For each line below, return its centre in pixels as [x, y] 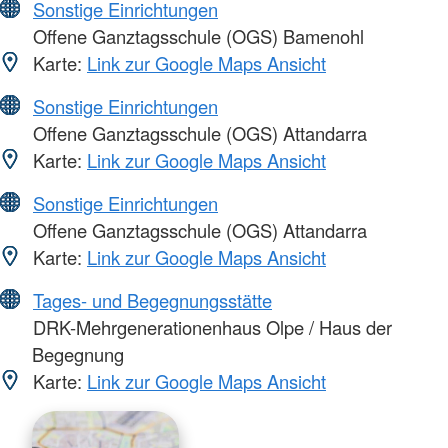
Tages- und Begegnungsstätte [152, 299]
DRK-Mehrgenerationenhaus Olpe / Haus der [210, 326]
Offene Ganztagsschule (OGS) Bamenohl [196, 35]
